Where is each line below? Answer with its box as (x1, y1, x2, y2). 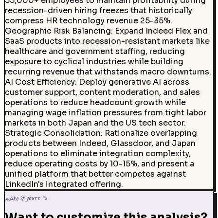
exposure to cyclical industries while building (4, 56, 183, 67)
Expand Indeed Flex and (114, 26, 208, 36)
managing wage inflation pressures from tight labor (4, 108, 206, 118)
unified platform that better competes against (4, 169, 186, 179)
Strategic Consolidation (4, 128, 101, 138)
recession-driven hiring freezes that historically (4, 5, 192, 16)
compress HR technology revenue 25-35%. (4, 16, 172, 26)
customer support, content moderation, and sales (4, 87, 200, 97)
